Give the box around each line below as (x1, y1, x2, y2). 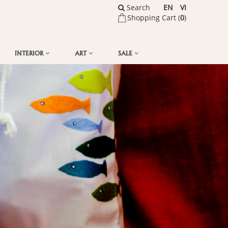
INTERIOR (15, 49, 45, 56)
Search (125, 3, 150, 12)
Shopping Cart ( (127, 13, 180, 22)
